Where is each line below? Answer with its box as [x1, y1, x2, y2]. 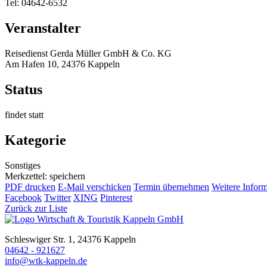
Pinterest [100, 192, 132, 203]
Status [5, 81, 42, 97]
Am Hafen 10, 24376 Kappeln [5, 58, 120, 69]
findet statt [5, 109, 44, 120]
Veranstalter [5, 20, 81, 36]
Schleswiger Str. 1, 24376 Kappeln [5, 234, 136, 244]
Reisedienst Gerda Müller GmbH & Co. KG [5, 48, 172, 58]
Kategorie [5, 132, 66, 148]
